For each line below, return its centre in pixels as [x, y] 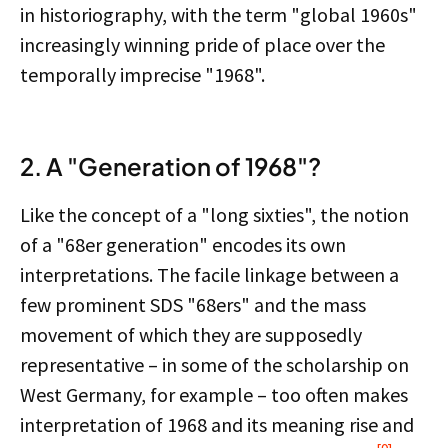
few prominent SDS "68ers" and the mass [193, 304]
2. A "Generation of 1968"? [170, 166]
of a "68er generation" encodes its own [183, 244]
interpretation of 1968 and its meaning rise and [217, 424]
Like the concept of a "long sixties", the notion [214, 214]
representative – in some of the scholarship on [214, 364]
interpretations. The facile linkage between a [209, 274]
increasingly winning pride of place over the [202, 44]
